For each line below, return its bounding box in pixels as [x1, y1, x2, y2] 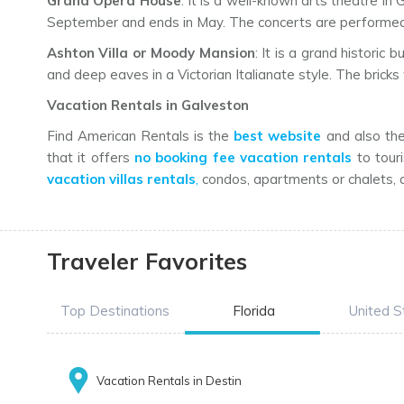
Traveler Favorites [47, 247, 247, 276]
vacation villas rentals [47, 170, 196, 188]
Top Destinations [60, 302, 170, 320]
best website [234, 127, 322, 145]
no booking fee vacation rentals [134, 149, 353, 167]
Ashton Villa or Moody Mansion [47, 44, 255, 62]
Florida [232, 302, 275, 320]
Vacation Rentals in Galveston [47, 96, 249, 115]
